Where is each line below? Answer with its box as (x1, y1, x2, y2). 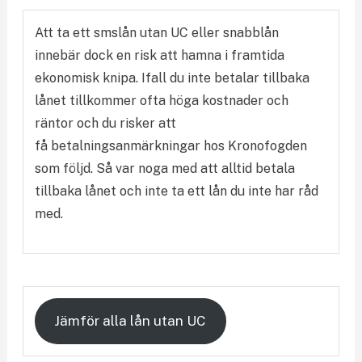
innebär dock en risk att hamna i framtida (34, 48, 284, 64)
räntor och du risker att (34, 116, 176, 132)
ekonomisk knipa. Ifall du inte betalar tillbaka (34, 70, 309, 86)
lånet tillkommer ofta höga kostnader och (34, 93, 288, 109)
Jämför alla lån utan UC (54, 313, 207, 330)
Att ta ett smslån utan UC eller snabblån (34, 25, 279, 41)
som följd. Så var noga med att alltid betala (34, 161, 295, 177)
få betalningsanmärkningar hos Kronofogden (34, 138, 307, 154)
